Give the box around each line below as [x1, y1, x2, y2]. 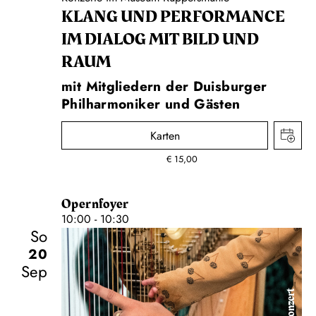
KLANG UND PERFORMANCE [61, 4, 285, 30]
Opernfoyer [61, 194, 129, 215]
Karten [150, 128, 180, 145]
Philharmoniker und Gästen [61, 94, 241, 114]
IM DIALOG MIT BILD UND [61, 27, 259, 53]
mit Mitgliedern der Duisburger [61, 76, 267, 97]
